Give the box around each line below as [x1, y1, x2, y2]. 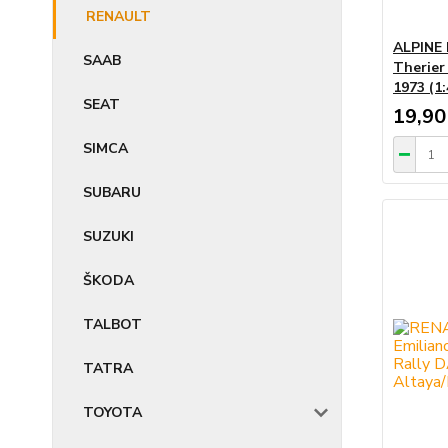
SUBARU [83, 183, 141, 202]
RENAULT [86, 7, 151, 26]
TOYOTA [83, 403, 142, 422]
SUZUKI [83, 227, 134, 246]
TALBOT [83, 315, 142, 334]
